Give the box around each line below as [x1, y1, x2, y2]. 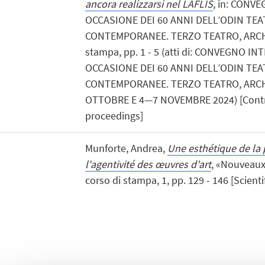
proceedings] [85, 108, 143, 122]
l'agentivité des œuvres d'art [85, 157, 211, 171]
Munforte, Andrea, [85, 141, 167, 155]
